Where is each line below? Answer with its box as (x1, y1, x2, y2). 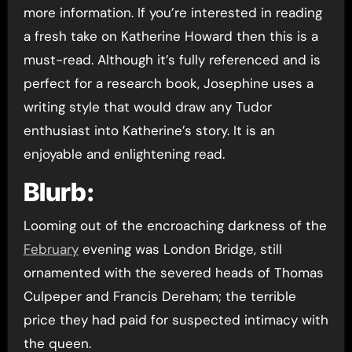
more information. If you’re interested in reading (23, 4, 322, 22)
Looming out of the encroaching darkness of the (23, 216, 327, 234)
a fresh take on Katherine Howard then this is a (23, 27, 318, 46)
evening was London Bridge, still (78, 240, 282, 258)
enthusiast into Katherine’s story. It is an (23, 122, 275, 140)
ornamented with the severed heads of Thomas (23, 263, 324, 281)
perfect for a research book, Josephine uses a (23, 75, 313, 93)
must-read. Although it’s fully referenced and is (23, 51, 321, 69)
